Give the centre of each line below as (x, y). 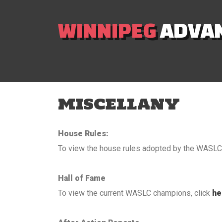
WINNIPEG (107, 29)
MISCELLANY (119, 104)
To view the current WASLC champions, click (135, 193)
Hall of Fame (82, 178)
